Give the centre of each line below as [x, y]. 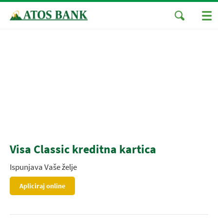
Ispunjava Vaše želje [43, 167]
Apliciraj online [42, 186]
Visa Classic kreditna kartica [83, 149]
